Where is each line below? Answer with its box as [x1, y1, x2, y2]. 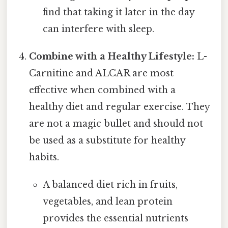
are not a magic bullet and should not [29, 118, 204, 130]
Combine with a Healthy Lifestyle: [29, 51, 195, 63]
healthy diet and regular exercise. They [29, 101, 210, 113]
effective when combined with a [29, 84, 176, 96]
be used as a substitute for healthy [29, 135, 186, 147]
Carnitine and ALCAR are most [29, 68, 174, 79]
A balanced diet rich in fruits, [42, 179, 178, 191]
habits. [29, 152, 60, 163]
